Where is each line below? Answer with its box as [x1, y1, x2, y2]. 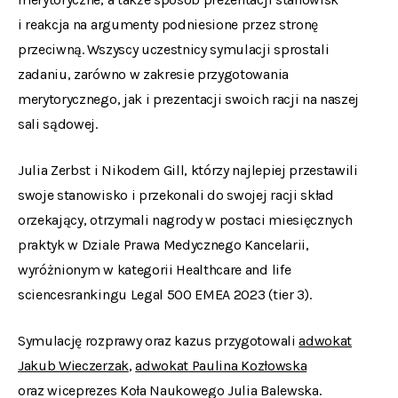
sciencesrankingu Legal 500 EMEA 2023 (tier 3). [18, 286, 312, 303]
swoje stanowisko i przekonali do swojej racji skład [18, 187, 334, 203]
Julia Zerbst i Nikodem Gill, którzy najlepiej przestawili [18, 162, 358, 179]
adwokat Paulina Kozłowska [135, 357, 307, 374]
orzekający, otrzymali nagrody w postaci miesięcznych [18, 211, 353, 228]
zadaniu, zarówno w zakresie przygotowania [18, 66, 289, 83]
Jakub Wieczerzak [18, 357, 129, 374]
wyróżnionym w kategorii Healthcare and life [18, 261, 291, 278]
